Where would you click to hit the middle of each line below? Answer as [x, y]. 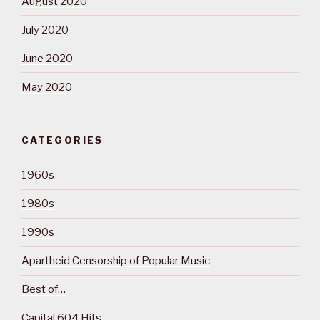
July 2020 [45, 30]
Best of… [44, 290]
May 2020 [47, 87]
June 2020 [47, 58]
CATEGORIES [62, 140]
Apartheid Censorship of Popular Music [116, 261]
